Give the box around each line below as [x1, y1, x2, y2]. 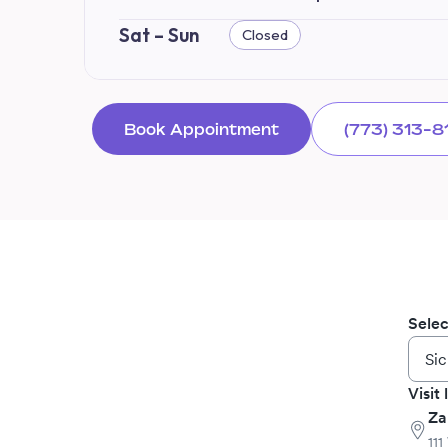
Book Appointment [123, 119, 279, 138]
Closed [242, 24, 288, 44]
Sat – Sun [119, 22, 199, 47]
